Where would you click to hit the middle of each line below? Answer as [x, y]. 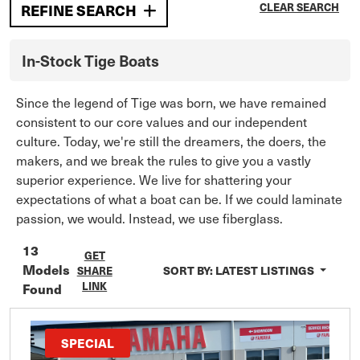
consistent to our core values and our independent [162, 121]
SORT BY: [190, 270]
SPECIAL [88, 342]
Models [46, 270]
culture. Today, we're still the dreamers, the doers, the [171, 141]
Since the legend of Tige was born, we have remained [171, 102]
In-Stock [53, 60]
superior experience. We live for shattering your [154, 179]
